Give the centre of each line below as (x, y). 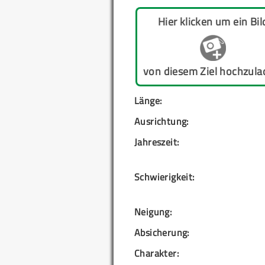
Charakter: (156, 253)
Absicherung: (162, 233)
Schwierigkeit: (164, 177)
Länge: (148, 101)
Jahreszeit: (157, 142)
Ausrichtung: (161, 122)
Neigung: (153, 212)
